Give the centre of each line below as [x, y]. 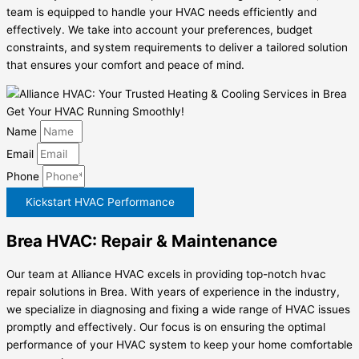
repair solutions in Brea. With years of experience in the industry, [173, 292]
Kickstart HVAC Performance [100, 202]
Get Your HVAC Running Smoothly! [95, 112]
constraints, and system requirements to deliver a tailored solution [177, 48]
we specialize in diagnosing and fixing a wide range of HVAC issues [178, 310]
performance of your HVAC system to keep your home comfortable [179, 345]
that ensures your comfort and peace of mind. [125, 65]
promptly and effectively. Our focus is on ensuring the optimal [166, 327]
